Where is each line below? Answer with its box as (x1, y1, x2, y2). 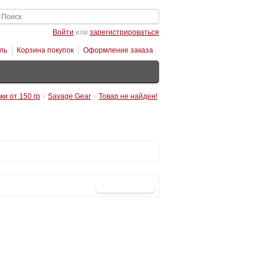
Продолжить (103, 181, 148, 190)
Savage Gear (48, 92, 91, 100)
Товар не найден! (99, 92, 157, 100)
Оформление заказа (83, 46, 153, 54)
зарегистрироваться (90, 28, 159, 36)
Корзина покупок (17, 46, 74, 54)
